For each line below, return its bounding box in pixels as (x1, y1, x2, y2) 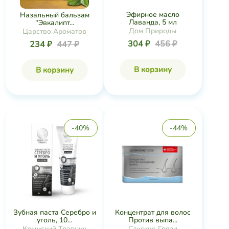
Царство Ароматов (22, 26, 86, 36)
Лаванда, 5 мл (128, 17, 177, 27)
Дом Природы (129, 26, 176, 36)
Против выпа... (128, 215, 177, 225)
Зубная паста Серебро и (13, 208, 96, 217)
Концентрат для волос (114, 208, 191, 217)
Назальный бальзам (19, 10, 89, 20)
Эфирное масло (126, 10, 179, 19)
